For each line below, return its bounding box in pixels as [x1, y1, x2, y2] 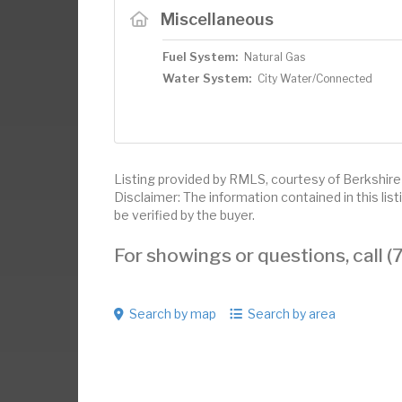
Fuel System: [162, 49, 238, 64]
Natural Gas [244, 50, 305, 64]
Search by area [248, 306, 336, 321]
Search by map [129, 306, 216, 321]
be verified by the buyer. [114, 207, 255, 223]
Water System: [162, 71, 251, 85]
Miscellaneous [160, 9, 274, 29]
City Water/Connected [258, 72, 372, 85]
